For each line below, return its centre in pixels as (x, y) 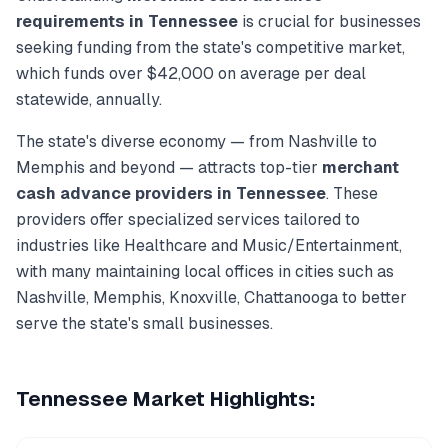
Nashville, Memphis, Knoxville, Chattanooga (177, 297)
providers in (183, 193)
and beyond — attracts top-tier (203, 167)
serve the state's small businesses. (144, 323)
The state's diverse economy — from (152, 141)
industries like (70, 245)
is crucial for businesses (329, 21)
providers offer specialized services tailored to (188, 219)
